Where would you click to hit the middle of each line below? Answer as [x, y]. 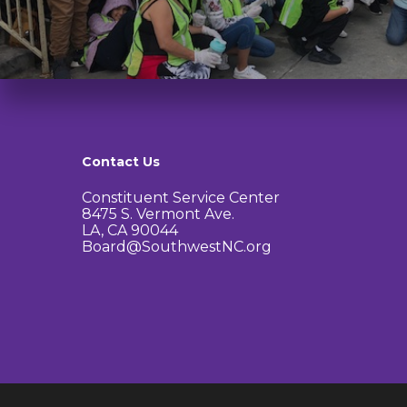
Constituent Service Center [181, 198]
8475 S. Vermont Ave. [158, 214]
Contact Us [121, 162]
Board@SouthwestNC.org [177, 247]
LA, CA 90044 [130, 230]
